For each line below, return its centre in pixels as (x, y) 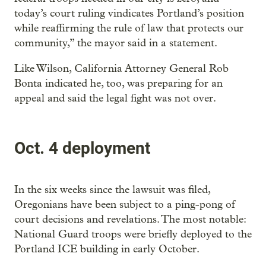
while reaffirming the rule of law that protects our (129, 28)
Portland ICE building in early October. (107, 249)
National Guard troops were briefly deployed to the (133, 235)
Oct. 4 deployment (82, 148)
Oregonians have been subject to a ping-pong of (125, 205)
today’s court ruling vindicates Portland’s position (129, 13)
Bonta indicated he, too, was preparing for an (118, 83)
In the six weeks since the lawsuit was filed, (112, 190)
